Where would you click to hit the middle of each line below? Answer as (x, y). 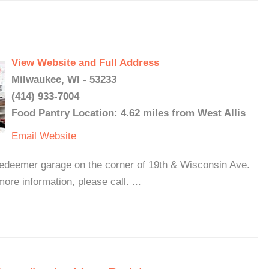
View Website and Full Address (85, 63)
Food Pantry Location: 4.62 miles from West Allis (128, 113)
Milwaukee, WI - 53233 (64, 80)
